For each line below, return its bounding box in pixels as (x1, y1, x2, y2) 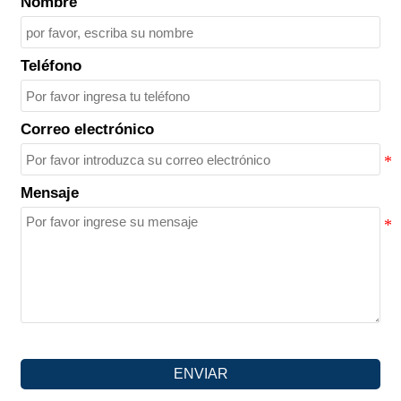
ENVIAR (173, 366, 228, 382)
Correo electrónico (21, 121, 155, 139)
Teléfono (21, 57, 82, 75)
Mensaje (21, 184, 80, 202)
